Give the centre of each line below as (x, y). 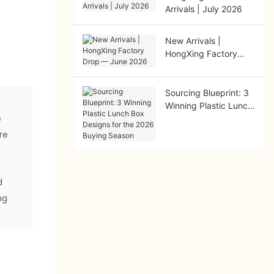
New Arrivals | (193, 40)
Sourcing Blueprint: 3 (207, 92)
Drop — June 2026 (203, 66)
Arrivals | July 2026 (203, 9)
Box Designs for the (204, 118)
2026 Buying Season (206, 131)
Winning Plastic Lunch (209, 105)
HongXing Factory (201, 53)
